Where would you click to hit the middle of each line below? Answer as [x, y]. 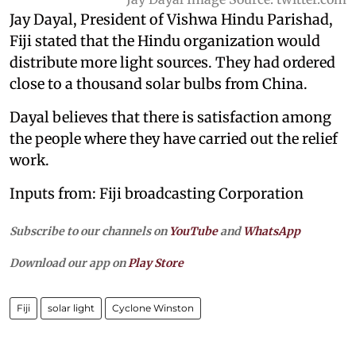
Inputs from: [54, 193]
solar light [71, 308]
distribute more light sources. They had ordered [172, 62]
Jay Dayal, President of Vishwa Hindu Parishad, [171, 19]
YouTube [193, 231]
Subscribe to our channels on [89, 231]
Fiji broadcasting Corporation [201, 193]
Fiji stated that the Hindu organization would [165, 41]
